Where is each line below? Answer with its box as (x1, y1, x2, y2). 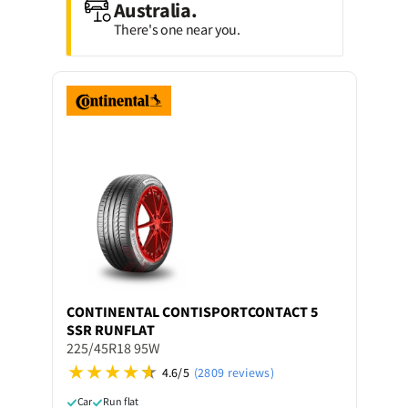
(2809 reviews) (193, 363, 274, 381)
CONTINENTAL (66, 301, 159, 321)
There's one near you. (113, 20, 240, 38)
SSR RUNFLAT (66, 320, 155, 339)
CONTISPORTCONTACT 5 (161, 301, 318, 321)
